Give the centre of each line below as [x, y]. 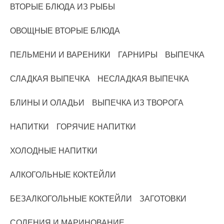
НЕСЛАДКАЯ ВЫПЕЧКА [143, 79]
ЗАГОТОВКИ [163, 199]
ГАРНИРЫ [138, 55]
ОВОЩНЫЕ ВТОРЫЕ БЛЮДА [65, 31]
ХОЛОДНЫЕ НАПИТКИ [54, 151]
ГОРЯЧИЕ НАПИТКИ [96, 127]
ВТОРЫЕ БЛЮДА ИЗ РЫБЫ [62, 7]
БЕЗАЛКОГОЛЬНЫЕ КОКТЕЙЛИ [71, 199]
